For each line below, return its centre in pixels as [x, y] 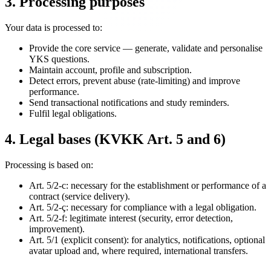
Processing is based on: [49, 165]
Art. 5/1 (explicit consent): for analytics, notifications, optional [147, 240]
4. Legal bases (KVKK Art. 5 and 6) [115, 139]
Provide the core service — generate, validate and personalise [146, 48]
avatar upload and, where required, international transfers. [139, 250]
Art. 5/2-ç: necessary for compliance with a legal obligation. [143, 207]
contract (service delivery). [80, 196]
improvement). [57, 229]
